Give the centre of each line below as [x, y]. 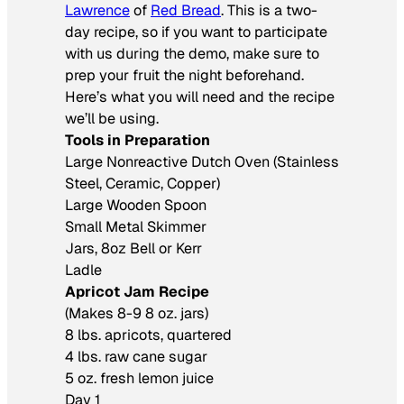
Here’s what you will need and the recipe [200, 96]
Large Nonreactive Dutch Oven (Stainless [202, 161]
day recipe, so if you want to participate [196, 32]
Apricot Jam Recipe [137, 291]
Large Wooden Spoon [136, 205]
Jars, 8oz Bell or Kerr [133, 248]
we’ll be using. [112, 118]
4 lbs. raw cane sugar [136, 356]
